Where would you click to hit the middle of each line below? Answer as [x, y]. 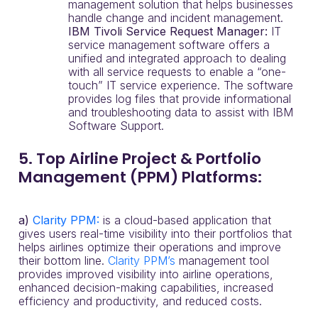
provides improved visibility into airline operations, [146, 274]
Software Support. [116, 126]
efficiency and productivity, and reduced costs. [140, 301]
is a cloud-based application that [187, 220]
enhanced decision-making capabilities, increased [146, 287]
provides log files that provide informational [180, 99]
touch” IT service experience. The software [181, 85]
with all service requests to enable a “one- [177, 72]
